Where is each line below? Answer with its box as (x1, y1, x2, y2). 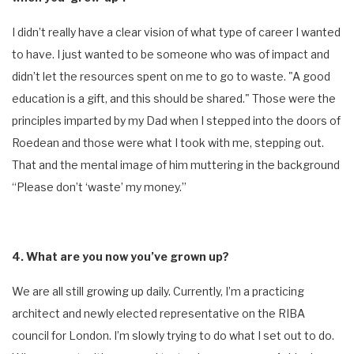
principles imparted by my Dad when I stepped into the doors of (12, 113, 341, 127)
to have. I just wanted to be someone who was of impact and (12, 47, 330, 61)
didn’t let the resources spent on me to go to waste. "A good (12, 69, 330, 83)
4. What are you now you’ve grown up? (12, 249, 229, 263)
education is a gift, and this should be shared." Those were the (12, 91, 336, 105)
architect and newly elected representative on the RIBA (12, 306, 305, 320)
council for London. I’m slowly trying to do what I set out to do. (12, 328, 334, 342)
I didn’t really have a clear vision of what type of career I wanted (12, 24, 341, 39)
